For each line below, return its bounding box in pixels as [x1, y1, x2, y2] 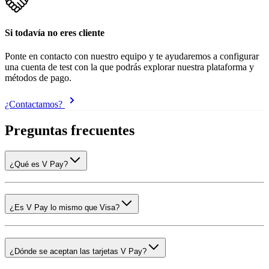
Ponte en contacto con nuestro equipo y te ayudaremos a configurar [5, 51, 259, 62]
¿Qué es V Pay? [10, 160, 68, 169]
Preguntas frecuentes [5, 122, 134, 139]
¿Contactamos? [5, 99, 65, 110]
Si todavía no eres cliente [5, 27, 104, 38]
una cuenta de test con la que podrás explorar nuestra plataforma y [5, 62, 254, 73]
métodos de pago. [5, 73, 71, 83]
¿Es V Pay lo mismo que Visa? [10, 203, 119, 213]
